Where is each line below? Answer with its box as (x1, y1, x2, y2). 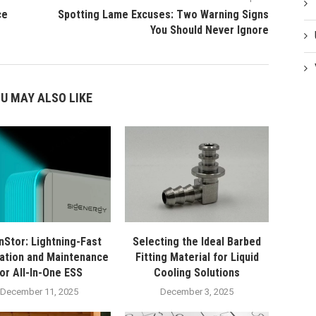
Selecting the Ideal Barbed (133, 235, 262, 249)
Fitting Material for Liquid (135, 250, 259, 265)
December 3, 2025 (160, 286, 234, 298)
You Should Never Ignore (150, 23, 269, 37)
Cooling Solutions (154, 266, 241, 280)
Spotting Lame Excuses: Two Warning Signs (58, 8, 269, 22)
